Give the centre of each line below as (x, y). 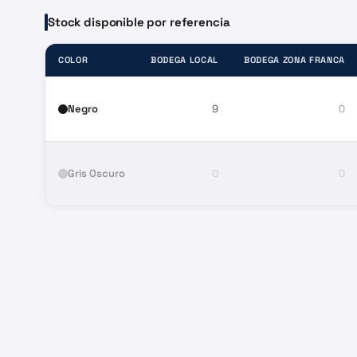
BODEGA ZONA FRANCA (294, 59)
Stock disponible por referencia (139, 22)
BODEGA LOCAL (184, 59)
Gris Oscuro (96, 173)
